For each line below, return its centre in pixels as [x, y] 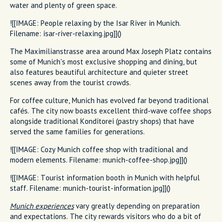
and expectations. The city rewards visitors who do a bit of [106, 216]
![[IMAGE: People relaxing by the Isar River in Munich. [95, 23]
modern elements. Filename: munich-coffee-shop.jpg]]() [99, 160]
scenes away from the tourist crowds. [70, 82]
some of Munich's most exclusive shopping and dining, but [104, 61]
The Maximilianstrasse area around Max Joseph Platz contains [111, 51]
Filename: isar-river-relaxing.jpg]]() [66, 33]
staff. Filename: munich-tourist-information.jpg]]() [90, 188]
